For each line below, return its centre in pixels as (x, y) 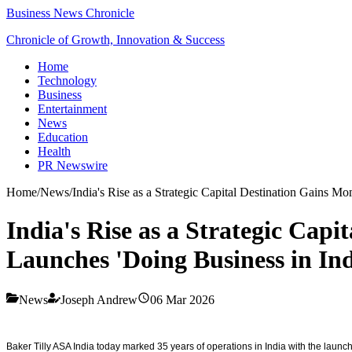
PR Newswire (73, 165)
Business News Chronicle (70, 13)
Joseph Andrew (99, 299)
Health (54, 151)
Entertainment (72, 109)
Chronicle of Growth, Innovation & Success (115, 40)
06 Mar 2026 (182, 299)
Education (63, 137)
